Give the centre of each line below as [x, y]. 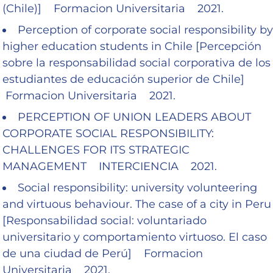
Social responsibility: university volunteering [137, 187]
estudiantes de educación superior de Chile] [126, 79]
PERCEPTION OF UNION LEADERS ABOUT [134, 117]
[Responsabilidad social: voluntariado [105, 220]
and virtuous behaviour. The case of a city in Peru [137, 204]
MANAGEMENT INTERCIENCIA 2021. [110, 166]
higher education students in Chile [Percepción [132, 46]
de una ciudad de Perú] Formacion [103, 253]
